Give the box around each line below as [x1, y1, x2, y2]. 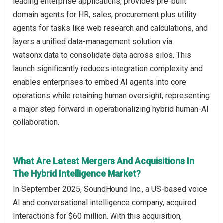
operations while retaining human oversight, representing [13, 91, 210, 101]
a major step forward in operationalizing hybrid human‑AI [13, 104, 209, 114]
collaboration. [13, 117, 59, 127]
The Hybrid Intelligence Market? [13, 168, 141, 179]
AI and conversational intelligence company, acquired [13, 198, 196, 208]
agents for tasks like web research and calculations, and [13, 23, 208, 33]
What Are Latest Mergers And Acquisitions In [13, 156, 194, 167]
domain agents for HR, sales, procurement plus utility [13, 10, 197, 20]
